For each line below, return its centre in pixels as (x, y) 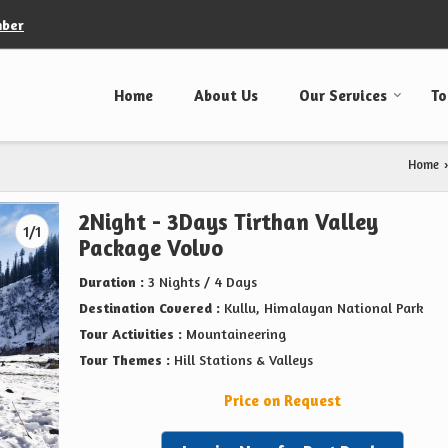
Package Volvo (151, 248)
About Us (226, 96)
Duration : (111, 282)
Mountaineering (234, 334)
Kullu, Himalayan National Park (322, 308)
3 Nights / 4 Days (200, 282)
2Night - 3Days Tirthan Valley (228, 222)
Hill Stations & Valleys (243, 360)
